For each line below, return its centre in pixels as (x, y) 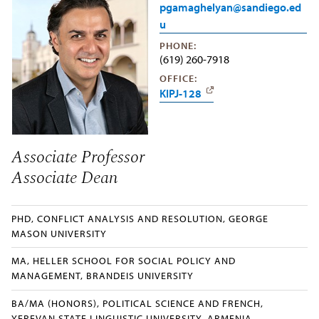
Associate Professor (78, 157)
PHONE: (178, 45)
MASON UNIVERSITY (59, 234)
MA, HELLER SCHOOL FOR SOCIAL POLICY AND (124, 261)
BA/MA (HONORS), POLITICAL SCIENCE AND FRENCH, (138, 303)
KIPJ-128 (181, 93)
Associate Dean (65, 177)
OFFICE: (178, 78)
